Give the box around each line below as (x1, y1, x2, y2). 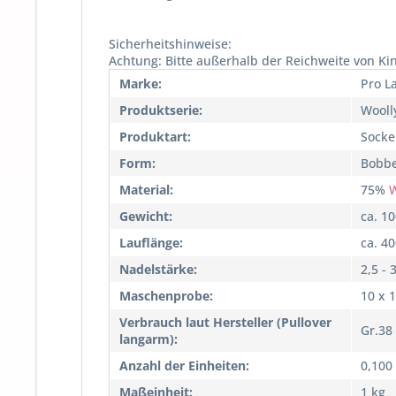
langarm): (119, 330, 178, 347)
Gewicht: (119, 207, 172, 225)
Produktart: (119, 127, 191, 145)
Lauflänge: (119, 233, 183, 251)
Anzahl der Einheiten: (119, 356, 249, 374)
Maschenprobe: (119, 286, 213, 304)
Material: (119, 180, 173, 198)
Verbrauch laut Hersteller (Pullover (119, 313, 331, 331)
